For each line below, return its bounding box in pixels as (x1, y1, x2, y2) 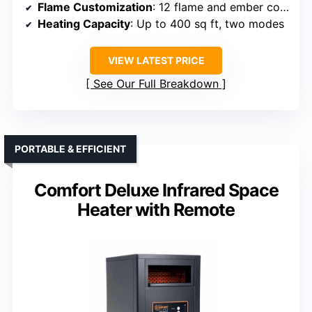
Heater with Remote (77, 199, 235, 221)
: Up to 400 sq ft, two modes (130, 17, 284, 31)
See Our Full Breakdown (93, 77, 219, 91)
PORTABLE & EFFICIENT (15, 143, 126, 155)
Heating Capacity (38, 17, 130, 31)
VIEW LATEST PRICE (107, 54, 205, 67)
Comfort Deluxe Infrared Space (33, 180, 279, 201)
